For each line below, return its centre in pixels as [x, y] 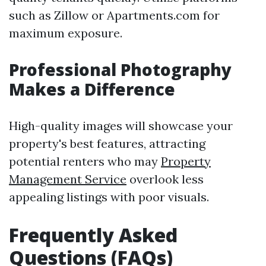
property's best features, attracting [107, 143]
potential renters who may [85, 161]
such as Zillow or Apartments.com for [114, 15]
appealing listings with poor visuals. [109, 197]
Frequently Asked [93, 235]
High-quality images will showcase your [121, 126]
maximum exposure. [66, 33]
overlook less [165, 179]
